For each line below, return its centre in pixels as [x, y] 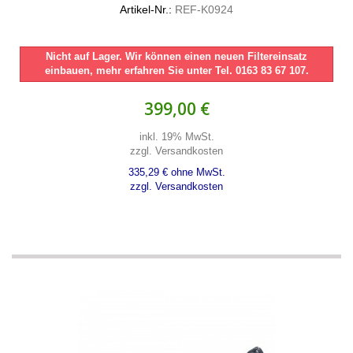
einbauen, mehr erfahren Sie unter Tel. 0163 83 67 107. [176, 71]
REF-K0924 [203, 9]
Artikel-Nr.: [146, 9]
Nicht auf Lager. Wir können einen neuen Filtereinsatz [176, 56]
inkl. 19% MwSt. [176, 137]
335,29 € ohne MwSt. [176, 172]
